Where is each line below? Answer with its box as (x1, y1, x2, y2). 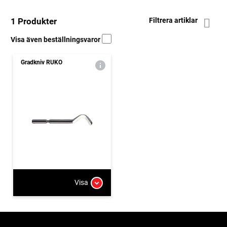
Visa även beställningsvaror (11, 35, 102, 44)
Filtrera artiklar (149, 16, 199, 25)
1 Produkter (11, 16, 57, 26)
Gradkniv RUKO (21, 58, 62, 66)
